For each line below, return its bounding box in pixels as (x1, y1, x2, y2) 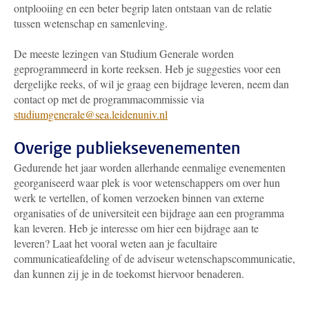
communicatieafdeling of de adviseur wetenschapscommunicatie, (14, 251, 295, 266)
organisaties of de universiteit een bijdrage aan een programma (14, 206, 284, 220)
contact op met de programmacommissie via (14, 92, 204, 106)
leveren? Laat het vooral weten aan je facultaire (14, 236, 217, 250)
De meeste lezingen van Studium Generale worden (14, 46, 234, 61)
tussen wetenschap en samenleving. (14, 16, 168, 30)
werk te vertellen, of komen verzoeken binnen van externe (14, 190, 264, 205)
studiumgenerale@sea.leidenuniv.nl (14, 107, 168, 121)
